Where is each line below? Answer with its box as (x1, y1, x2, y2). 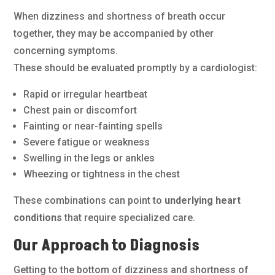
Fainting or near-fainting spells (23, 120, 163, 133)
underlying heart (165, 195, 241, 207)
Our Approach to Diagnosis (14, 234, 200, 257)
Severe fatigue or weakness (23, 136, 150, 149)
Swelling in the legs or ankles (23, 152, 155, 165)
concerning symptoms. (14, 45, 118, 57)
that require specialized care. (62, 212, 196, 224)
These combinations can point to (14, 195, 165, 207)
